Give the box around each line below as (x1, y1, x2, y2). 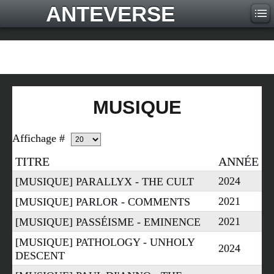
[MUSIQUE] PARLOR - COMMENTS (15, 195, 190, 208)
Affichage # (12, 132, 68, 144)
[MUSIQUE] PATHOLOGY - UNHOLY (15, 235, 194, 248)
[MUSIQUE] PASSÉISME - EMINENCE (15, 215, 201, 228)
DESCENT (15, 249, 65, 262)
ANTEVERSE (46, 2, 175, 26)
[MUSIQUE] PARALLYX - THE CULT (15, 175, 194, 188)
